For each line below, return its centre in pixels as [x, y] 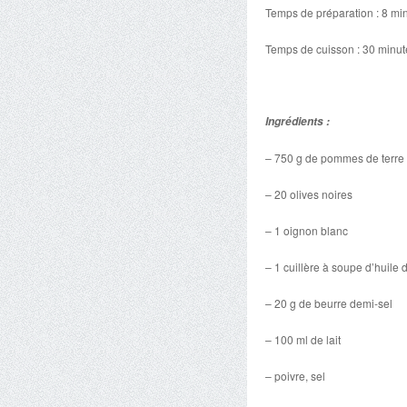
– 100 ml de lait [303, 339]
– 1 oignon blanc [307, 230]
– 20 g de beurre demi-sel [329, 303]
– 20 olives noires [309, 194]
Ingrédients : [299, 121]
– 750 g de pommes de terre [335, 158]
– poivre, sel [295, 376]
